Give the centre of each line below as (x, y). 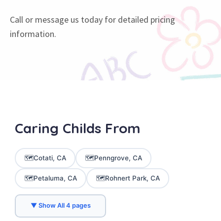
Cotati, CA (50, 158)
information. (33, 34)
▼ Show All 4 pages (60, 206)
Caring (37, 128)
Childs (82, 128)
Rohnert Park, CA (132, 178)
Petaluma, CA (55, 178)
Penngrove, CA (118, 158)
